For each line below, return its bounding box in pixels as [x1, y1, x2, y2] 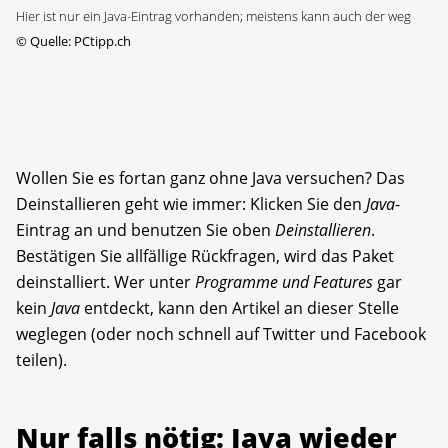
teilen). [16, 348, 67, 371]
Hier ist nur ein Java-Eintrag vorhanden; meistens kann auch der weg [16, 6, 411, 25]
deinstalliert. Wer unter [16, 270, 195, 293]
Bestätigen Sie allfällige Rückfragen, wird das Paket [16, 244, 394, 267]
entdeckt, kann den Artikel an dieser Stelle [80, 296, 399, 319]
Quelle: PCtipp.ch [27, 31, 131, 50]
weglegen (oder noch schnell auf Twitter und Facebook [16, 322, 426, 345]
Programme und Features [195, 270, 373, 293]
